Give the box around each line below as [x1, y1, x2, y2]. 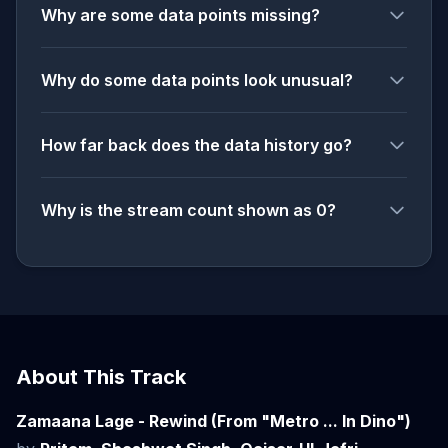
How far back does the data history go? [41, 135, 352, 155]
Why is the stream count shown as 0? [41, 200, 336, 220]
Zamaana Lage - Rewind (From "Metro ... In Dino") [16, 411, 411, 431]
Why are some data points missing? [41, 5, 320, 25]
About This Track [16, 365, 186, 389]
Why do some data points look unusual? [41, 70, 353, 90]
